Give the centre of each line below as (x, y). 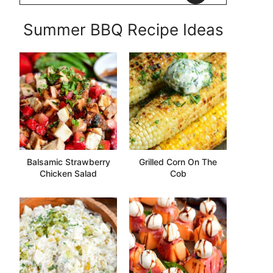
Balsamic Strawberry (68, 161)
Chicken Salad (68, 173)
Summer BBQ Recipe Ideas (123, 29)
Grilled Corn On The (178, 161)
